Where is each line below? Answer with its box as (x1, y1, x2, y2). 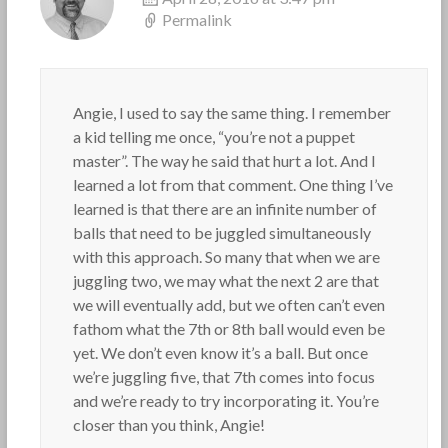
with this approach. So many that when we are (72, 247, 380, 266)
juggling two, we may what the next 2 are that (72, 271, 379, 290)
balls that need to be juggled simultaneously (72, 223, 371, 242)
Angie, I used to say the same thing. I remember (72, 103, 391, 122)
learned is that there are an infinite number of (72, 199, 377, 218)
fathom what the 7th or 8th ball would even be (72, 319, 385, 338)
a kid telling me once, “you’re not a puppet (72, 127, 355, 146)
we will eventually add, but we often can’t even (72, 295, 385, 314)
